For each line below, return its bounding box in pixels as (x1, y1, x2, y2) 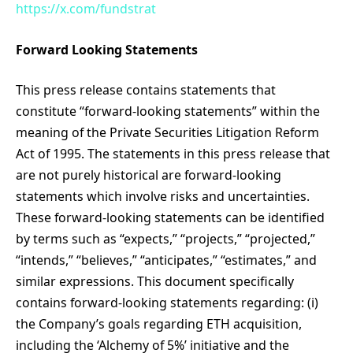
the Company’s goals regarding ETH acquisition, (16, 315, 302, 333)
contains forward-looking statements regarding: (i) (16, 294, 318, 312)
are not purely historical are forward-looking (16, 166, 281, 184)
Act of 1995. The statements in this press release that (16, 145, 330, 163)
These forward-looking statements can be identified (16, 209, 325, 227)
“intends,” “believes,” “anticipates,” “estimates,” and (16, 251, 317, 269)
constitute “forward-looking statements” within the (16, 102, 320, 121)
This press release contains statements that (16, 81, 276, 99)
